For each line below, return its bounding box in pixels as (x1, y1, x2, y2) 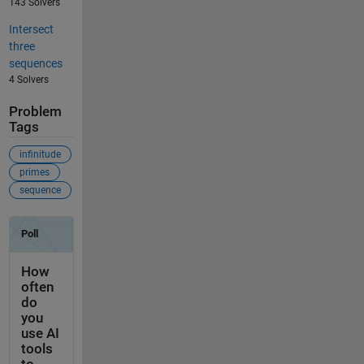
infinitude (19, 149, 61, 161)
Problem (8, 103, 62, 119)
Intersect (8, 22, 54, 36)
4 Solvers (8, 73, 49, 85)
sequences (8, 56, 63, 70)
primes (19, 167, 50, 179)
